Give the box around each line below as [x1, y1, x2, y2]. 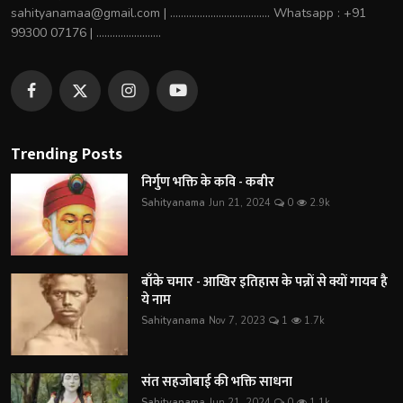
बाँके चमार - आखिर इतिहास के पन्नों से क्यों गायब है [141, 270, 388, 293]
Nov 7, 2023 [209, 313, 265, 327]
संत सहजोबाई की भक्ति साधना [141, 370, 292, 393]
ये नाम [141, 288, 171, 311]
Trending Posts [11, 140, 122, 168]
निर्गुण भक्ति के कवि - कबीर [141, 170, 274, 193]
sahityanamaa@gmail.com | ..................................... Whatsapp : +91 [11, 4, 366, 22]
